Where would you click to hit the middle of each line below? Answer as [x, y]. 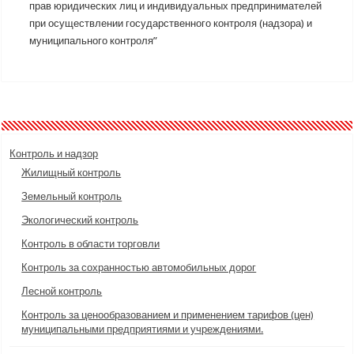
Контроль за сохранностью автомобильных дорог [139, 267]
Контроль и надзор [54, 154]
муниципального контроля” [94, 41]
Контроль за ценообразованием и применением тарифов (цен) [168, 315]
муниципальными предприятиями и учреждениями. [143, 329]
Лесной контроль [62, 291]
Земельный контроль [72, 196]
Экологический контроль [80, 220]
